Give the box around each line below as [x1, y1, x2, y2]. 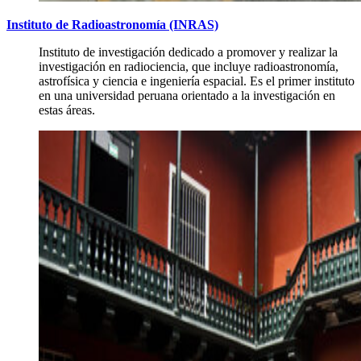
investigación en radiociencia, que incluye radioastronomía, [39, 60, 338, 74]
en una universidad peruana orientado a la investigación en [39, 89, 335, 103]
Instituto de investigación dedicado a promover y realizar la [39, 45, 338, 60]
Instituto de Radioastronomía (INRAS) [6, 18, 218, 32]
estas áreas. [39, 103, 95, 118]
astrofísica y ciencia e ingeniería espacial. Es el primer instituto [39, 74, 355, 89]
